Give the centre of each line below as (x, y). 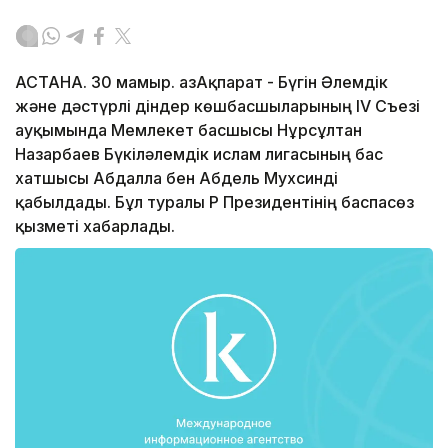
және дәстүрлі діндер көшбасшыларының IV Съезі (217, 106)
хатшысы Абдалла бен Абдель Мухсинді (176, 178)
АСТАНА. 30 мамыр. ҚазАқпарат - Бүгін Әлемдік (201, 82)
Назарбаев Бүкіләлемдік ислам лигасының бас (199, 154)
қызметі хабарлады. (95, 226)
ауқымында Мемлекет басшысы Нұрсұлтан (188, 130)
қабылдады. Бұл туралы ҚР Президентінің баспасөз (214, 202)
